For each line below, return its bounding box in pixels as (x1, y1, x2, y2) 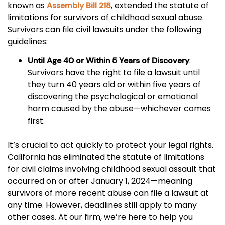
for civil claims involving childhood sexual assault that (8, 163, 216, 175)
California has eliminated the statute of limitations (8, 151, 204, 163)
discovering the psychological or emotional (28, 91, 198, 103)
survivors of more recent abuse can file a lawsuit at (8, 187, 209, 199)
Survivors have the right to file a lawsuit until (28, 67, 200, 79)
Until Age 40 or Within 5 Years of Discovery (28, 55, 189, 66)
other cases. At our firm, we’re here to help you (8, 211, 193, 223)
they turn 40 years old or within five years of (28, 79, 201, 91)
